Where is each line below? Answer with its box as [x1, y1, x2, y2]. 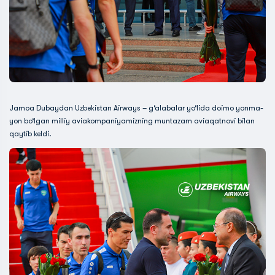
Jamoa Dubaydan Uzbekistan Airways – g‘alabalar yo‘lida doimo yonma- [9, 104, 263, 112]
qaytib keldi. [9, 130, 53, 138]
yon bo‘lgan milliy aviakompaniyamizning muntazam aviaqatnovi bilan [9, 117, 255, 125]
